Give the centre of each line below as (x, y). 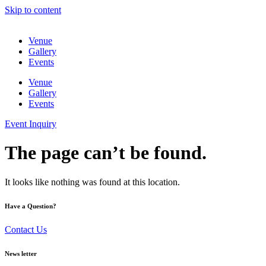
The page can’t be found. (106, 153)
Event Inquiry (31, 124)
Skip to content (33, 10)
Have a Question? (31, 206)
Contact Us (26, 229)
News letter (21, 253)
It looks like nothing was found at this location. (92, 182)
